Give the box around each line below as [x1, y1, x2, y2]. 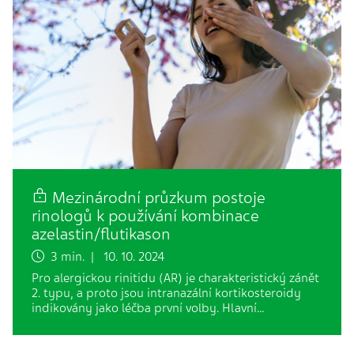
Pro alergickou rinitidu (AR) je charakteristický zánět [32, 270, 319, 286]
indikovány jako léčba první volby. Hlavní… [32, 300, 265, 316]
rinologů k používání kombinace [32, 206, 259, 226]
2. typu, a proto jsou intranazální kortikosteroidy [32, 285, 301, 301]
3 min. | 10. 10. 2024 [44, 249, 165, 265]
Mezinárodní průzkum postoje [48, 188, 265, 208]
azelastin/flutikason [32, 224, 171, 244]
